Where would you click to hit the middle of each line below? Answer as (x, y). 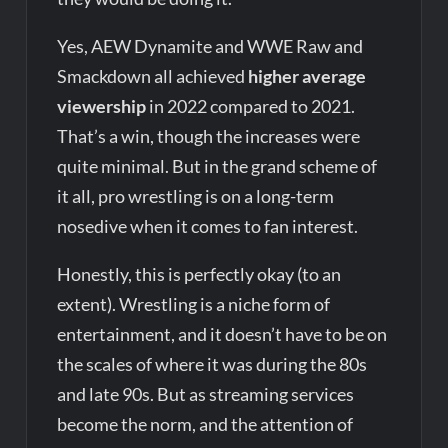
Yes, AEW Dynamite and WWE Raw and (210, 45)
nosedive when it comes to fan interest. (208, 225)
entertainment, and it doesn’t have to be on (222, 333)
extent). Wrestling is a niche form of (194, 303)
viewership (102, 105)
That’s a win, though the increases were (209, 135)
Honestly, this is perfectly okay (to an (199, 273)
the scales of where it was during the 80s (212, 363)
